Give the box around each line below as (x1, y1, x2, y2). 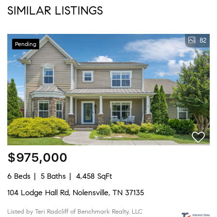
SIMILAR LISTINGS (7, 3, 103, 18)
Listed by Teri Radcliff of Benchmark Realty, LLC (7, 207, 142, 216)
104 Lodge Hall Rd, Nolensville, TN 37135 (7, 187, 144, 197)
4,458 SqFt (76, 171, 112, 181)
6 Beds (7, 171, 31, 181)
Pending (15, 40, 36, 47)
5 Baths (41, 171, 66, 181)
